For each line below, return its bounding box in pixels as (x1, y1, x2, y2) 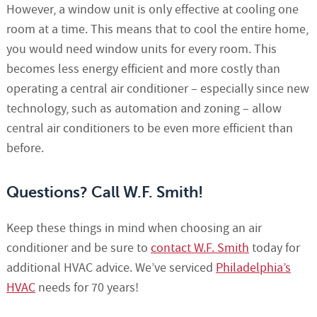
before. (6, 140, 44, 157)
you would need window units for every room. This (6, 41, 277, 58)
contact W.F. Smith (150, 240, 249, 257)
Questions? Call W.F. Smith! (6, 183, 203, 202)
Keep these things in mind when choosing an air (6, 220, 262, 237)
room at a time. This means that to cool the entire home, (6, 21, 309, 38)
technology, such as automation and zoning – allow (6, 100, 282, 117)
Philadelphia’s (215, 260, 291, 277)
